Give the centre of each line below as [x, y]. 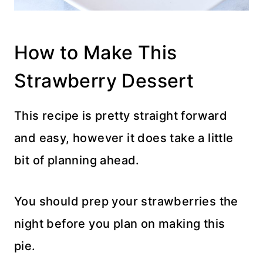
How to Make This [96, 53]
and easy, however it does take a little [124, 138]
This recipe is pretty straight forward [121, 116]
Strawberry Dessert [104, 81]
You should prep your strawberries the [126, 202]
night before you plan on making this [120, 224]
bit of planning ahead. [77, 161]
